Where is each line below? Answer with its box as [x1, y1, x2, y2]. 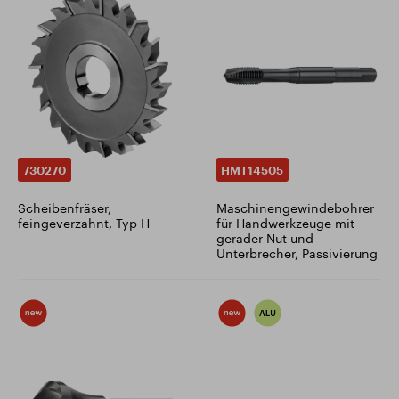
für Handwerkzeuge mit [216, 215, 354, 231]
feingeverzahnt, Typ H [18, 215, 150, 231]
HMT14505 [221, 162, 284, 177]
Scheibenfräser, [18, 199, 111, 216]
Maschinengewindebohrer [216, 199, 374, 216]
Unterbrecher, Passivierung [216, 245, 378, 261]
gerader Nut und [216, 230, 313, 246]
